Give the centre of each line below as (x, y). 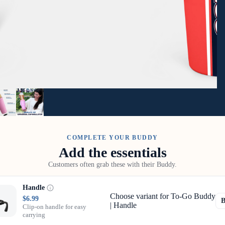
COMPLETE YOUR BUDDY (113, 138)
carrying (34, 215)
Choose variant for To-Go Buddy (163, 196)
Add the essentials (113, 152)
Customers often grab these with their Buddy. (113, 164)
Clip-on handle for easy (54, 207)
